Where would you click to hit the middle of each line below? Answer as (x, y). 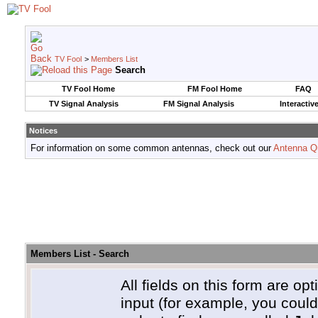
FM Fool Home (214, 89)
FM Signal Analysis (198, 104)
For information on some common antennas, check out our (152, 148)
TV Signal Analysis (83, 104)
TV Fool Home (88, 89)
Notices (43, 131)
